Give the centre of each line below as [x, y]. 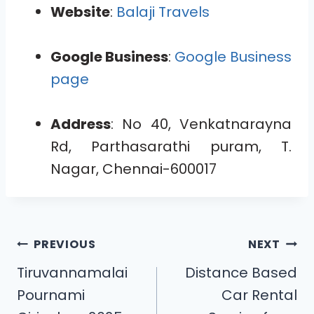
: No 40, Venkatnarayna [201, 124]
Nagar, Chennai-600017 [134, 169]
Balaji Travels [163, 12]
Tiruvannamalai [72, 272]
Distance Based [241, 272]
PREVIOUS [65, 244]
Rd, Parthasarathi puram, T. [171, 146]
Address [81, 124]
